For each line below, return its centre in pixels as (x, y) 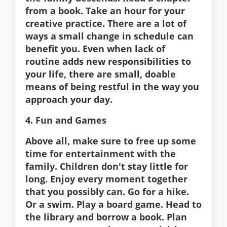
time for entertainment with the (101, 154)
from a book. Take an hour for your (105, 11)
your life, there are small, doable (101, 74)
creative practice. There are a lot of (106, 24)
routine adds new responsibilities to (108, 62)
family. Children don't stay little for (107, 166)
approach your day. (69, 100)
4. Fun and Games (66, 120)
